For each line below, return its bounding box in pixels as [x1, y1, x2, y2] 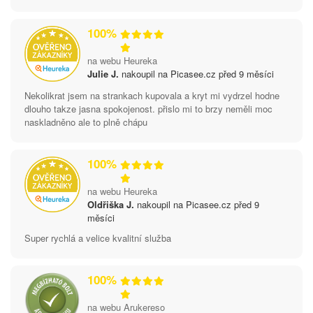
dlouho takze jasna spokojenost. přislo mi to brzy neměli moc [24, 101, 272, 115]
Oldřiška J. [87, 197, 134, 211]
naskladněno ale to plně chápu [24, 115, 147, 129]
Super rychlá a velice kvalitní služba [24, 231, 171, 245]
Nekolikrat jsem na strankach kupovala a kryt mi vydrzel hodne [24, 88, 279, 102]
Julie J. [87, 66, 119, 80]
